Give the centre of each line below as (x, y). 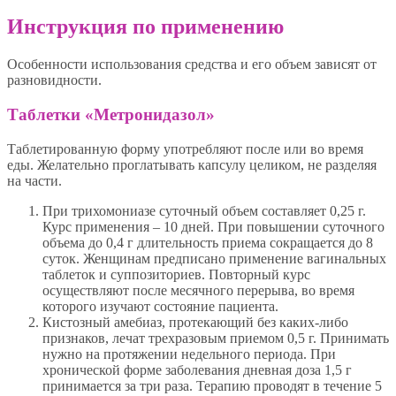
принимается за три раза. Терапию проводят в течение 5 (212, 385)
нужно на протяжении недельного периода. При (189, 354)
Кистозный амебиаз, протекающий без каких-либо (195, 322)
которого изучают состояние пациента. (160, 306)
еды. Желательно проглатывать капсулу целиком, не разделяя (192, 164)
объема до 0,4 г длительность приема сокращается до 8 (208, 242)
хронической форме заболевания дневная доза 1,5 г (197, 369)
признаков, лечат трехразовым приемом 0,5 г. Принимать (216, 338)
